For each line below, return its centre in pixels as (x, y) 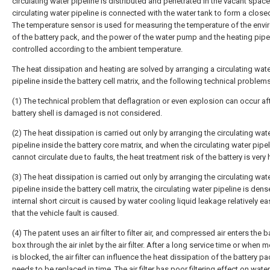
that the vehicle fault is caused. (65, 213)
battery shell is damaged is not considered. (87, 113)
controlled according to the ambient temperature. (97, 49)
